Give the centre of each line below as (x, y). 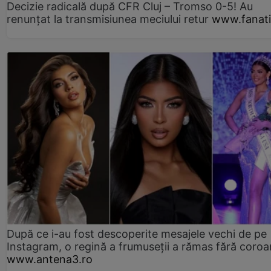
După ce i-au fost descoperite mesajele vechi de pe (137, 233)
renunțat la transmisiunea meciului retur (108, 19)
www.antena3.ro (50, 259)
